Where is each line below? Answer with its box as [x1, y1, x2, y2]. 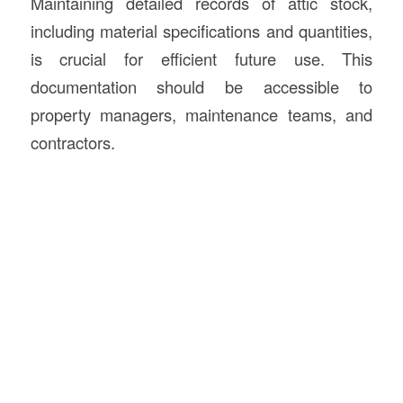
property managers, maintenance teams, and [30, 102, 373, 126]
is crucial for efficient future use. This [30, 46, 373, 70]
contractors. [30, 130, 115, 154]
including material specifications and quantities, [30, 18, 373, 42]
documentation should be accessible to [30, 74, 373, 98]
